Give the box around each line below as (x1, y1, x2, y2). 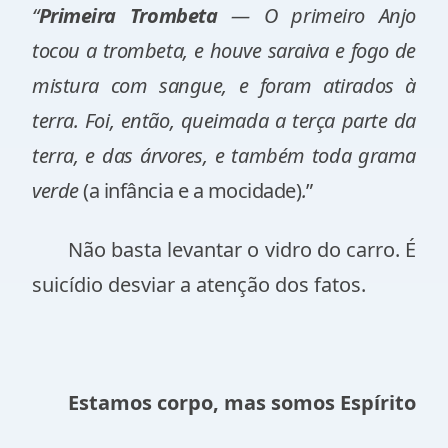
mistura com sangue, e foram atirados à (32, 72, 416, 99)
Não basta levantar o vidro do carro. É (68, 236, 416, 263)
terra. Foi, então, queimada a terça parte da (32, 107, 416, 134)
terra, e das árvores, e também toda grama (32, 142, 416, 169)
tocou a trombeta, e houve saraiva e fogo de (32, 37, 416, 64)
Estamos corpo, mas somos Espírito (68, 389, 416, 416)
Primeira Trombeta (38, 2, 218, 29)
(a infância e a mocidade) (83, 177, 302, 204)
